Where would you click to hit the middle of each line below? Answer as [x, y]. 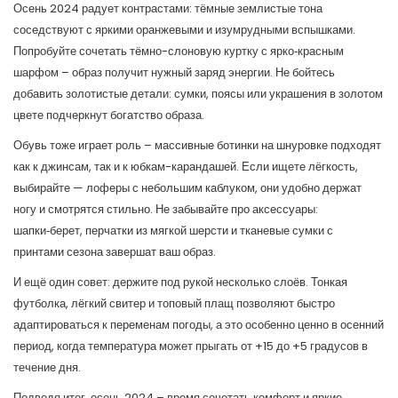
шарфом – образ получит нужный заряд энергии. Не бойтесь [174, 72]
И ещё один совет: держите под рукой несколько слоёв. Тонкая [180, 282]
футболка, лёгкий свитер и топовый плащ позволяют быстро [174, 303]
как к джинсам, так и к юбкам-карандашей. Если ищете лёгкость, [186, 167]
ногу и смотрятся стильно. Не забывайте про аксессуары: [166, 209]
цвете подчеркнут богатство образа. [109, 115]
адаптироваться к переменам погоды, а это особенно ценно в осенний [199, 325]
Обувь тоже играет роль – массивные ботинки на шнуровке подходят [197, 145]
